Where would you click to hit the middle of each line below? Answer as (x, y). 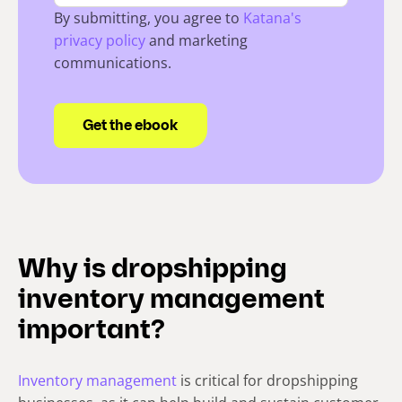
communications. (113, 63)
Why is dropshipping (153, 271)
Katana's (272, 18)
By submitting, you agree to (149, 18)
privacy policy (100, 41)
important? (92, 332)
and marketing (197, 41)
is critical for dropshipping (267, 381)
